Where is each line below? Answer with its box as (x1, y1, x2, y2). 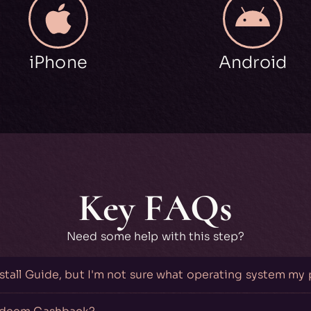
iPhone (29, 52, 87, 74)
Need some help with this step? (67, 229, 244, 244)
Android (218, 52, 287, 74)
